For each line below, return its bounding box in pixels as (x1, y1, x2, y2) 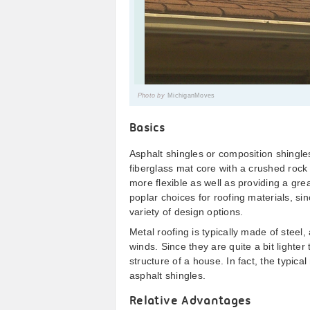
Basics (129, 122, 165, 135)
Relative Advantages (129, 295, 251, 308)
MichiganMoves (167, 92, 215, 99)
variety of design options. (129, 206, 244, 217)
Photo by (138, 92, 165, 99)
